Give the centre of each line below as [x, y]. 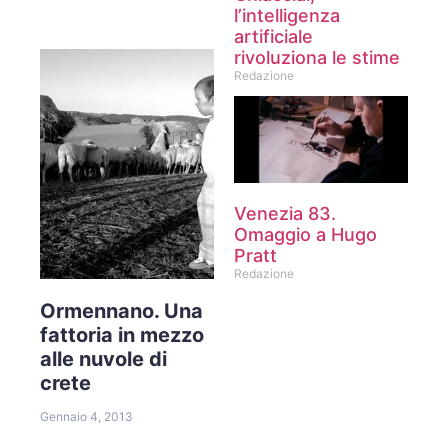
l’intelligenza [287, 15]
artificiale [273, 36]
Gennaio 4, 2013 [86, 416]
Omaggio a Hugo [305, 234]
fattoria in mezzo [122, 334]
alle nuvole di [103, 358]
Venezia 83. [285, 213]
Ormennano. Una [121, 310]
